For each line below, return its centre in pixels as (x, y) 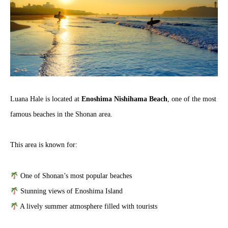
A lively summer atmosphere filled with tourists (88, 207)
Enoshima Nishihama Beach (124, 99)
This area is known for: (44, 145)
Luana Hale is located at (46, 99)
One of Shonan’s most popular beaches (75, 176)
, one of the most (192, 99)
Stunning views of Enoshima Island (70, 191)
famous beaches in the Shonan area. (61, 114)
